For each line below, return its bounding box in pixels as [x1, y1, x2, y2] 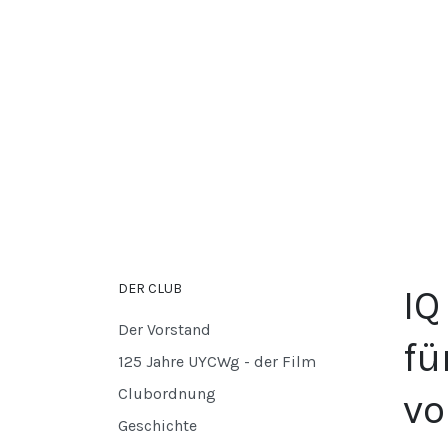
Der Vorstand [118, 320, 211, 340]
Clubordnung [118, 384, 216, 404]
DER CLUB [118, 280, 182, 298]
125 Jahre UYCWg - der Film [118, 352, 316, 372]
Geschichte [118, 416, 197, 436]
